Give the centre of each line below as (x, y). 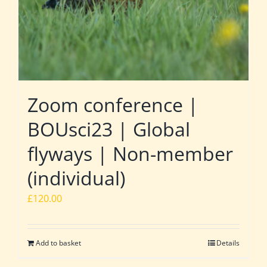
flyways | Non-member (130, 153)
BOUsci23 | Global (109, 129)
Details (228, 243)
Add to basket (58, 243)
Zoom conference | (113, 104)
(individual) (76, 178)
